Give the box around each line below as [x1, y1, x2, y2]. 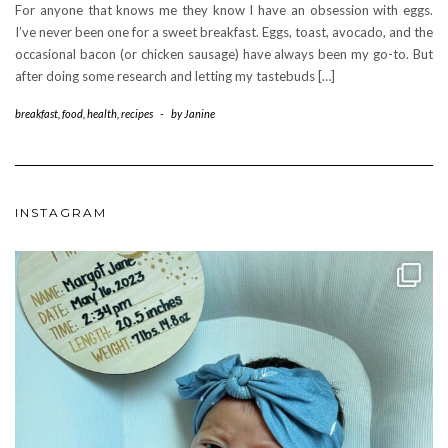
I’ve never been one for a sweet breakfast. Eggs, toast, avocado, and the [15, 24, 433, 41]
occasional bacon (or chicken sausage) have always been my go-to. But [15, 46, 433, 63]
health [87, 107, 117, 121]
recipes [121, 107, 153, 121]
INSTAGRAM [15, 205, 107, 221]
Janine [184, 107, 215, 121]
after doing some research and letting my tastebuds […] [15, 68, 335, 85]
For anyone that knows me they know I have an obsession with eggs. [15, 2, 433, 19]
